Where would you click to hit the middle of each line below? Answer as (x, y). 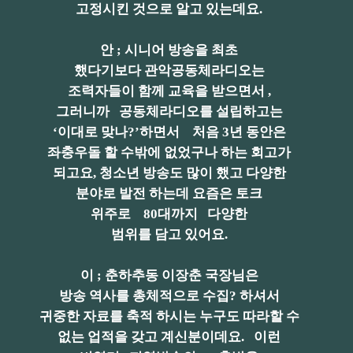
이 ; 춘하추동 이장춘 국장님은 (169, 275)
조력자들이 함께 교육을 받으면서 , (169, 91)
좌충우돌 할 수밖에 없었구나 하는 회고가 (169, 152)
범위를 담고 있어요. (169, 234)
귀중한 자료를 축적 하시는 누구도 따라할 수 (169, 316)
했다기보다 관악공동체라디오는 (169, 71)
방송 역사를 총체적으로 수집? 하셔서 (169, 296)
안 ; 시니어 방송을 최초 (169, 50)
